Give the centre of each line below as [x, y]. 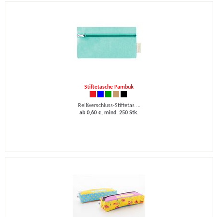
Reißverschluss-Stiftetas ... [109, 106]
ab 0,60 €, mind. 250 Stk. [109, 113]
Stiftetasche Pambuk [109, 87]
